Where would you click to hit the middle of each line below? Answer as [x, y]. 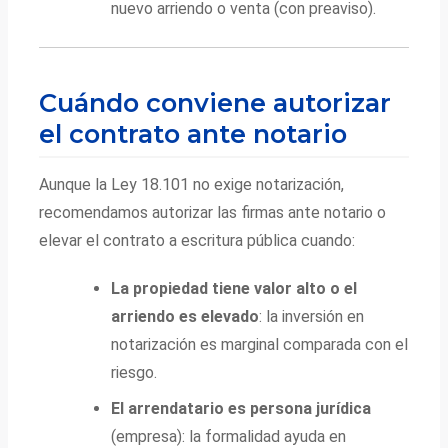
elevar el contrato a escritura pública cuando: [197, 240]
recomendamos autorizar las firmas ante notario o [213, 212]
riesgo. [134, 372]
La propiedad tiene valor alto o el [234, 288]
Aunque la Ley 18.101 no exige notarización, [192, 184]
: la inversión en [312, 316]
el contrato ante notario [193, 133]
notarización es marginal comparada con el [260, 344]
